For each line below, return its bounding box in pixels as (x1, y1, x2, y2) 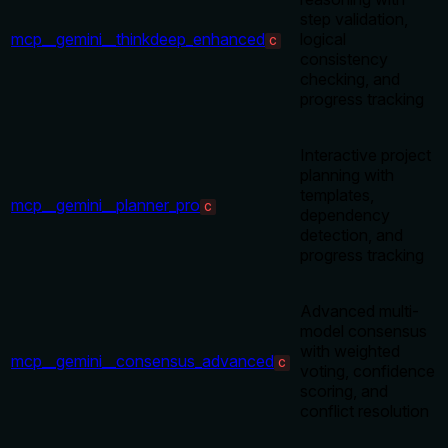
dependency (300, 205, 390, 226)
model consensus (300, 321, 427, 342)
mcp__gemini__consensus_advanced (11, 351, 274, 372)
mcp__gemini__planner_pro (11, 195, 200, 216)
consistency (300, 49, 388, 70)
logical (300, 29, 346, 50)
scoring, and (300, 381, 388, 402)
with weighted (300, 341, 400, 362)
